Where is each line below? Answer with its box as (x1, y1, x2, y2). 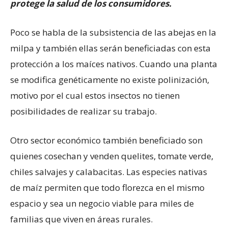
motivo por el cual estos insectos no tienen (10, 90, 180, 102)
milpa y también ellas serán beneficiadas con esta (10, 42, 211, 54)
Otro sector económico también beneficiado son (10, 134, 203, 147)
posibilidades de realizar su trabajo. (10, 105, 157, 118)
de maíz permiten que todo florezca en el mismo (10, 182, 205, 194)
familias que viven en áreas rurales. (10, 213, 153, 225)
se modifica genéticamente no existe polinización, (10, 74, 209, 86)
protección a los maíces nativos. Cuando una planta (10, 58, 217, 70)
